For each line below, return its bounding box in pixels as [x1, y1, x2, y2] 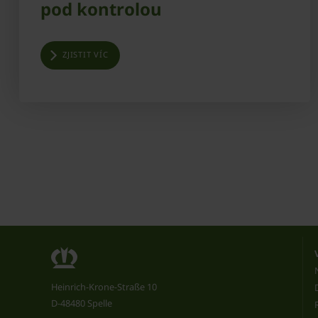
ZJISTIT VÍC [62, 49, 109, 60]
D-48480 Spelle [51, 297, 112, 309]
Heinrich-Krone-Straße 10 [51, 280, 157, 293]
